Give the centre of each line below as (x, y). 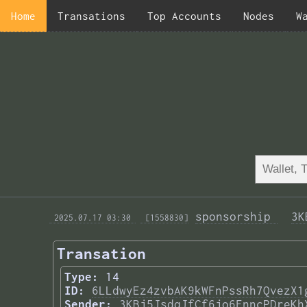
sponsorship (236, 217)
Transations (91, 16)
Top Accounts (184, 16)
